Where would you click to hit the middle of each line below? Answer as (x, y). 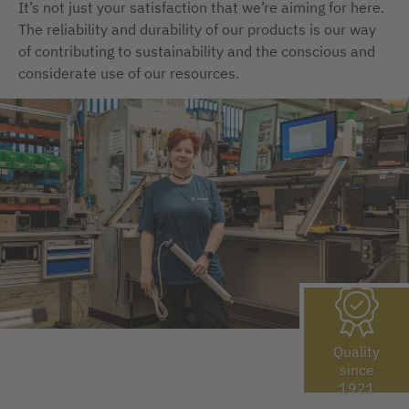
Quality (357, 351)
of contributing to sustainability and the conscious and (197, 51)
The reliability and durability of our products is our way (197, 29)
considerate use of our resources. (129, 73)
